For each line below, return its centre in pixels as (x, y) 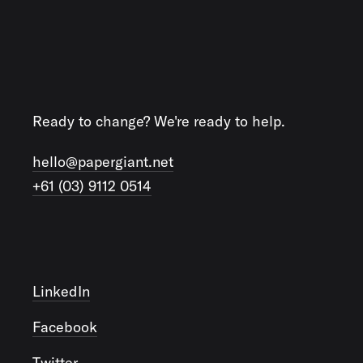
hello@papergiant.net (103, 162)
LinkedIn (61, 291)
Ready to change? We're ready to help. (159, 121)
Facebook (65, 327)
